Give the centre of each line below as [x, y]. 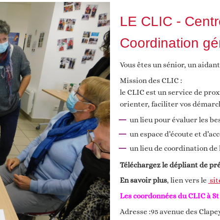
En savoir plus [143, 180]
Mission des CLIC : [151, 80]
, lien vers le [188, 180]
